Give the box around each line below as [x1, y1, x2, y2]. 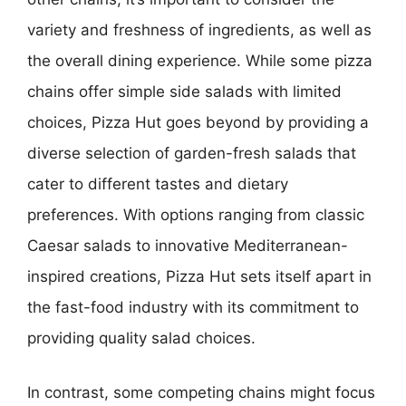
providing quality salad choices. [27, 329, 256, 347]
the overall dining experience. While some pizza [27, 52, 372, 70]
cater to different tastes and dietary [27, 175, 288, 193]
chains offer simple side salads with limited [27, 82, 342, 101]
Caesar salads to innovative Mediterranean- [27, 237, 348, 255]
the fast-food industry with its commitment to [27, 298, 359, 316]
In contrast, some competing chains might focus [27, 382, 375, 401]
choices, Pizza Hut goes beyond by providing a [27, 113, 369, 131]
